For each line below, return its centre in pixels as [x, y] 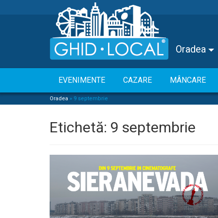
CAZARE [137, 80]
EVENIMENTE [82, 80]
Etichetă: [80, 127]
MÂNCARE [188, 80]
